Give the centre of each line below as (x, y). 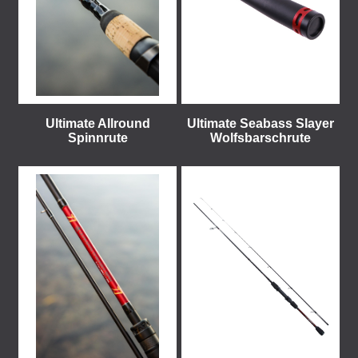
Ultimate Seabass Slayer (261, 123)
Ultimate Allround (97, 123)
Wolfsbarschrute (261, 138)
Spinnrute (97, 138)
